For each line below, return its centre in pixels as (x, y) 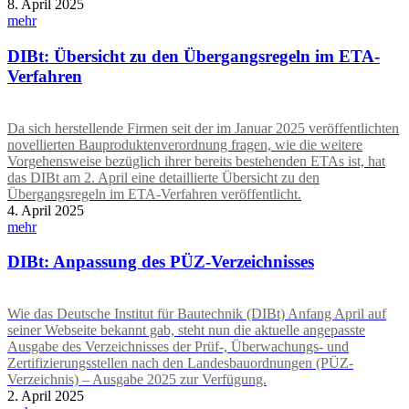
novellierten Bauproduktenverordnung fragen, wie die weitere (185, 144)
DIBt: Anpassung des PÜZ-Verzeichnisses (161, 262)
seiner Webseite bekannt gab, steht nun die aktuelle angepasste (186, 330)
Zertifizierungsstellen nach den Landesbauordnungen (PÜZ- (180, 362)
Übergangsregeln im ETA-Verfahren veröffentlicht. (154, 194)
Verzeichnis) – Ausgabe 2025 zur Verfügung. (137, 379)
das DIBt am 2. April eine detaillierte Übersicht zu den (163, 177)
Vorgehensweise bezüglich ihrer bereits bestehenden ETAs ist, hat (196, 161)
